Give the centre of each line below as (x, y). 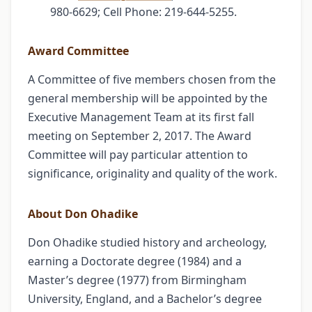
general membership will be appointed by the (148, 98)
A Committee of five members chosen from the (152, 79)
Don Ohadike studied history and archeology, (147, 242)
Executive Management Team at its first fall (141, 117)
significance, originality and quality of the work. (153, 173)
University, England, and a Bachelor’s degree (145, 298)
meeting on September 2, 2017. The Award (140, 135)
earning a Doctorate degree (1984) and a (135, 261)
